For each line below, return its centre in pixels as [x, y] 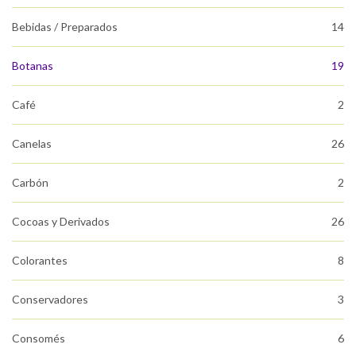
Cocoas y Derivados [61, 221]
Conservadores [50, 299]
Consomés [39, 338]
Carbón [30, 182]
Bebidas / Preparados [65, 26]
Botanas [33, 65]
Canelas [32, 143]
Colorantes [40, 260]
